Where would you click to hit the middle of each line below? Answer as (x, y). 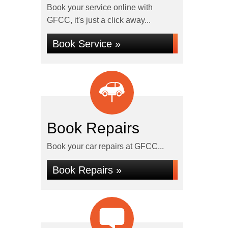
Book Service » (86, 44)
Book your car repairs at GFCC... (105, 146)
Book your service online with (99, 7)
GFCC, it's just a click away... (98, 20)
